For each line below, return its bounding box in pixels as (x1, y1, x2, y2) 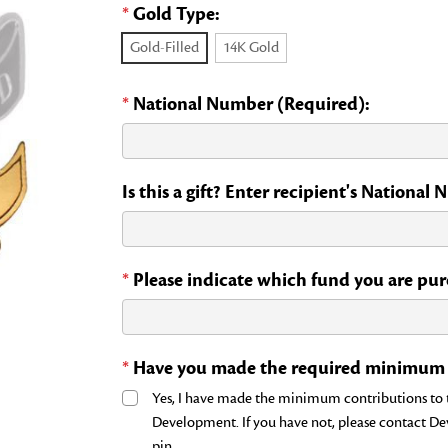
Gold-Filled (129, 38, 199, 57)
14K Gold (222, 38, 279, 57)
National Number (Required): (132, 92, 370, 116)
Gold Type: (132, 2, 220, 26)
